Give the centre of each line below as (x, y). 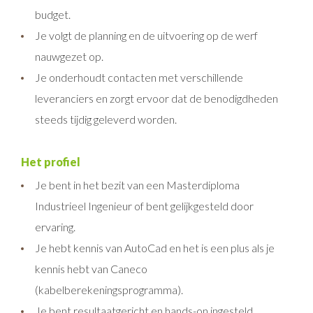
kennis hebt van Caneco (91, 269)
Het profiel (51, 162)
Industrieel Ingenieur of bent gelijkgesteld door (144, 206)
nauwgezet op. (69, 56)
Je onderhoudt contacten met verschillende (139, 77)
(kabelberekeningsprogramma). (109, 290)
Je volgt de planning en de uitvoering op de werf (146, 35)
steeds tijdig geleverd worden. (106, 119)
